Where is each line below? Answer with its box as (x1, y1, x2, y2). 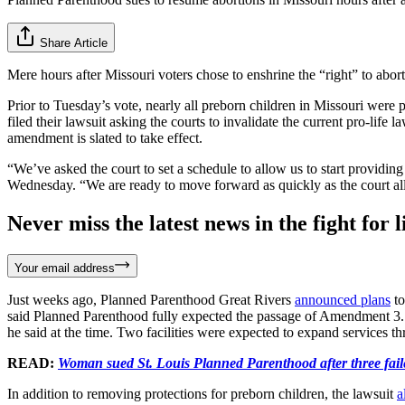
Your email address (14, 260, 115, 275)
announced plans (295, 291, 391, 307)
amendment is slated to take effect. (7, 129, 202, 146)
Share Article (40, 35, 108, 50)
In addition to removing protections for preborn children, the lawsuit (7, 385, 397, 401)
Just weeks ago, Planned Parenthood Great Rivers (7, 291, 295, 307)
